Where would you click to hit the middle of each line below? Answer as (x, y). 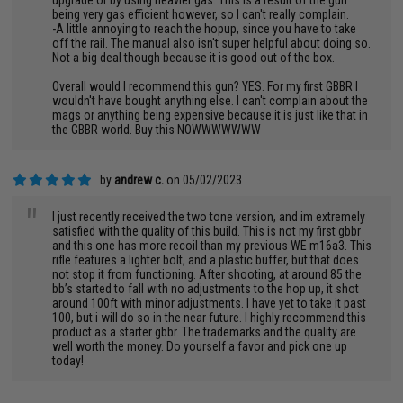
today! (68, 361)
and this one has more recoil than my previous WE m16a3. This (212, 246)
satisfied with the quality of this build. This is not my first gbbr (207, 231)
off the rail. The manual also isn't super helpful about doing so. (212, 43)
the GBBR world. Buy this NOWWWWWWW (157, 130)
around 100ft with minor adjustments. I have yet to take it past (210, 303)
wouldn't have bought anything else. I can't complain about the (210, 101)
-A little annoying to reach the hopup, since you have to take (205, 29)
